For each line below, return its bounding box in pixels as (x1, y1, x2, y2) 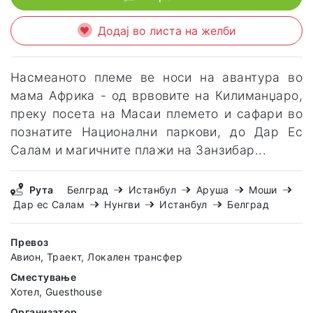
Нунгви (104, 198, 140, 210)
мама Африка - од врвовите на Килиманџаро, (10, 87, 303, 103)
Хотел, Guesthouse (10, 285, 103, 298)
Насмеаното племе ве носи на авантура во (10, 69, 303, 85)
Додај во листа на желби (97, 23, 236, 38)
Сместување (10, 270, 77, 283)
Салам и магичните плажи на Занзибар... (10, 142, 266, 157)
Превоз (10, 235, 49, 248)
